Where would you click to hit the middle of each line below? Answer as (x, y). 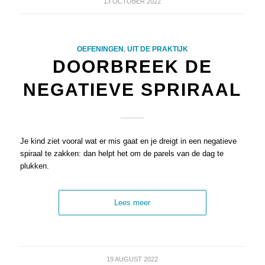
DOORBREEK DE (132, 67)
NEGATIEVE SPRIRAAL (132, 90)
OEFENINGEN (100, 49)
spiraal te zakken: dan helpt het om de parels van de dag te (122, 154)
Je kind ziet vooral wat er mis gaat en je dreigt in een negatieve (128, 141)
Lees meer (132, 203)
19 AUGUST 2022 (132, 259)
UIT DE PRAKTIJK (157, 49)
